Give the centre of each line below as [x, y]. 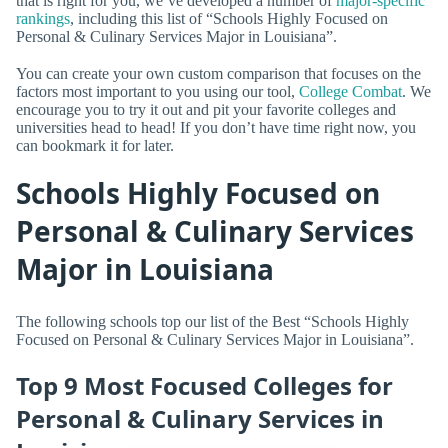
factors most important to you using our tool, [157, 91]
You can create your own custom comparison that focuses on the [218, 73]
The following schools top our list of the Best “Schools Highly [212, 322]
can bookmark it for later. [95, 145]
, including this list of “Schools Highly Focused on [229, 18]
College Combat [350, 91]
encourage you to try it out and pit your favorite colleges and [206, 109]
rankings [43, 18]
